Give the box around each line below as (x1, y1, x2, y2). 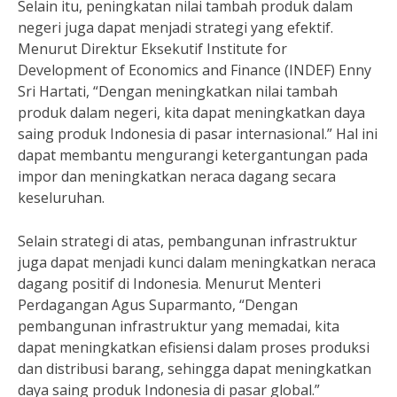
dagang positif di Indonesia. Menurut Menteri (18, 274, 321, 293)
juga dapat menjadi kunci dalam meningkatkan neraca (18, 253, 376, 272)
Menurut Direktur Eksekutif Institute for (18, 39, 287, 58)
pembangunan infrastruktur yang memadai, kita (18, 316, 339, 336)
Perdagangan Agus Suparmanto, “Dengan (18, 295, 298, 315)
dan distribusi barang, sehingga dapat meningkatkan (18, 359, 371, 378)
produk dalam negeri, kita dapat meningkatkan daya (18, 103, 365, 122)
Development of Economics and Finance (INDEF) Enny (18, 60, 371, 80)
